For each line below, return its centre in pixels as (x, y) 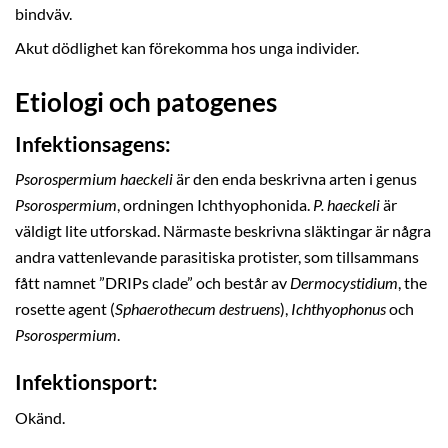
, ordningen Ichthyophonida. (215, 205)
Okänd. (40, 417)
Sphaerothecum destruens (197, 309)
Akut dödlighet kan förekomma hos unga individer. (187, 48)
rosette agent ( (65, 309)
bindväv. (43, 14)
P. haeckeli (346, 205)
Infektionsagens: (93, 143)
